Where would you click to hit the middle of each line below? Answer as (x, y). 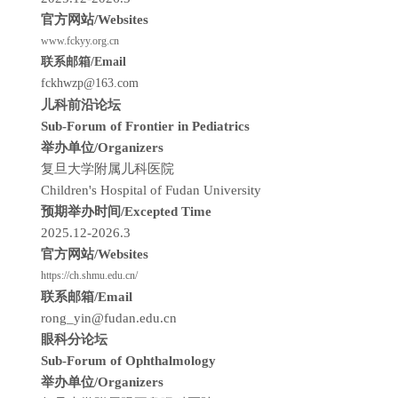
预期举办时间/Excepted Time (128, 211)
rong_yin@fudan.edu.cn (109, 318)
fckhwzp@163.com (90, 83)
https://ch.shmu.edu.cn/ (89, 275)
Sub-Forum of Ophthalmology (128, 361)
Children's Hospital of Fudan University (151, 190)
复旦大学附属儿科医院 (109, 169)
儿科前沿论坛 (81, 105)
